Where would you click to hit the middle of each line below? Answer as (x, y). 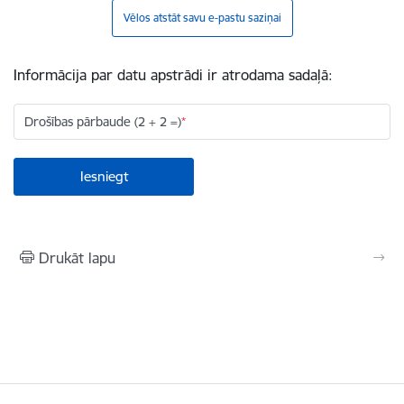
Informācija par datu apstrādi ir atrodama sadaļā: (173, 75)
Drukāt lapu (77, 258)
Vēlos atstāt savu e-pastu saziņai (202, 18)
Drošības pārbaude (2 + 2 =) (103, 122)
